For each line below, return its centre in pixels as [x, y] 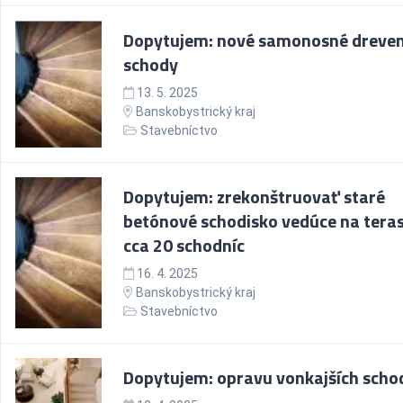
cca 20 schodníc [184, 245]
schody [151, 64]
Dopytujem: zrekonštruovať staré [254, 197]
